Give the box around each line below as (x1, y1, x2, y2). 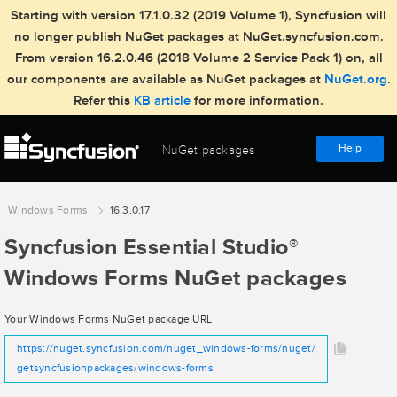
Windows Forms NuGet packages (4, 265, 346, 292)
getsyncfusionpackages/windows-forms (17, 362, 214, 375)
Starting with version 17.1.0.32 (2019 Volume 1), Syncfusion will (11, 7, 386, 24)
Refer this (74, 92, 134, 109)
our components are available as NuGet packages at (6, 71, 324, 88)
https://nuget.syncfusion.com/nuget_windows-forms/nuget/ (17, 342, 315, 355)
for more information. (194, 92, 323, 109)
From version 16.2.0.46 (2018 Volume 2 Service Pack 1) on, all (14, 50, 383, 66)
